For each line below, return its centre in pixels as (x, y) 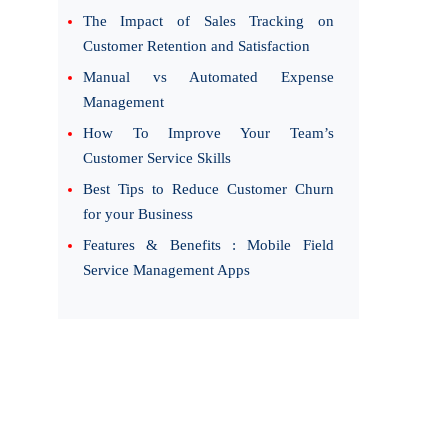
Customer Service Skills (156, 158)
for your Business (137, 214)
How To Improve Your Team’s (208, 133)
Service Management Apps (166, 270)
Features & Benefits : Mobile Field (208, 245)
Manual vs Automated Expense (208, 77)
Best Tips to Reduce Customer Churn (208, 189)
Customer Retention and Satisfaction (196, 46)
